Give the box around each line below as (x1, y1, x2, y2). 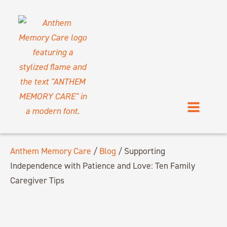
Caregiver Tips (10, 175, 68, 185)
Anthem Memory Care (10, 145, 91, 156)
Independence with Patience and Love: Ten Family (10, 160, 195, 171)
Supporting (124, 145, 165, 156)
